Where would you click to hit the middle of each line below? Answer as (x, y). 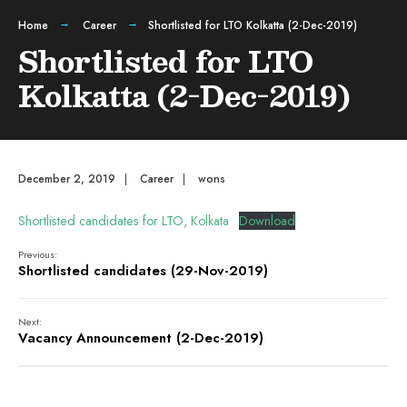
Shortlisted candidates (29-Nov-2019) (143, 271)
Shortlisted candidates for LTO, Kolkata (124, 221)
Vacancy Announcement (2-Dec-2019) (141, 338)
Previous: (38, 254)
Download (267, 221)
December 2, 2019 (67, 179)
